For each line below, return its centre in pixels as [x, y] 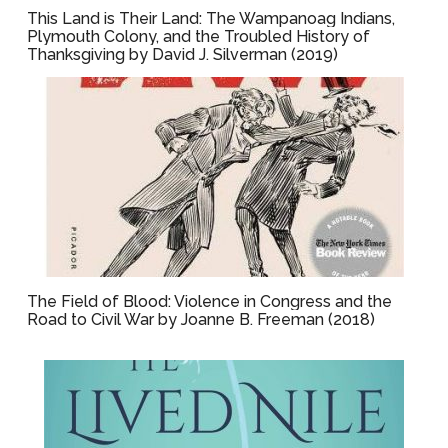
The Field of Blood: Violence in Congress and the [210, 301]
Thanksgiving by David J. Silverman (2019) [183, 54]
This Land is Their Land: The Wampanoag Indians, [211, 18]
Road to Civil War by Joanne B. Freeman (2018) [201, 319]
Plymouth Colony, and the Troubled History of [199, 36]
